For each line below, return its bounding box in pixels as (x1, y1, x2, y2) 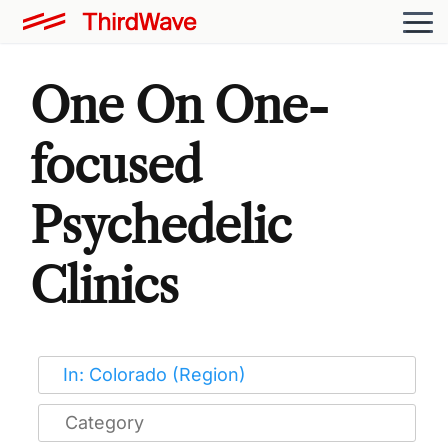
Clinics (30, 255, 179, 315)
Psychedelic (30, 195, 292, 255)
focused (30, 135, 202, 195)
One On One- (30, 75, 329, 135)
